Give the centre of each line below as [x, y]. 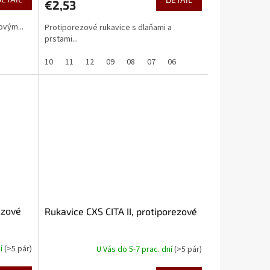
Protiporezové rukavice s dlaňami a [108, 28]
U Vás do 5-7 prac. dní [135, 249]
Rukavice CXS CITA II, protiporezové [121, 212]
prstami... [61, 39]
